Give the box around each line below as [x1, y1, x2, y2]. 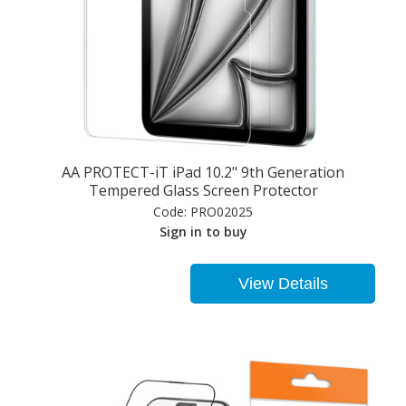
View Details [237, 274, 328, 293]
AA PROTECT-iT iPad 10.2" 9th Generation [62, 161, 344, 182]
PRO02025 [187, 202, 253, 220]
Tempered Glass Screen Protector [88, 179, 318, 200]
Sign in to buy [159, 222, 247, 240]
